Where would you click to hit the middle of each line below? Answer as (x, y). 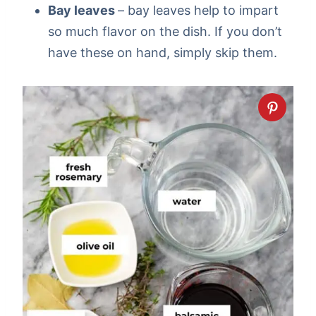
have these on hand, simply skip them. (163, 53)
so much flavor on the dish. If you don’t (165, 32)
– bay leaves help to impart (198, 11)
